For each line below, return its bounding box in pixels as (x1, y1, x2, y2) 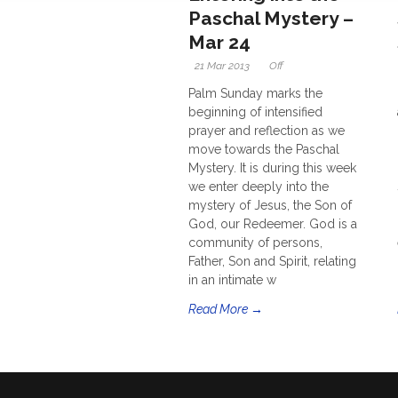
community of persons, (188, 235, 322, 250)
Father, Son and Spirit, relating (188, 254, 356, 268)
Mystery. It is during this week (188, 161, 356, 175)
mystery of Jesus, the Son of (188, 198, 352, 212)
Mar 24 (188, 31, 251, 53)
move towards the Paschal (188, 142, 339, 156)
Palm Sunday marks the (188, 86, 322, 100)
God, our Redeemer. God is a (188, 217, 357, 231)
